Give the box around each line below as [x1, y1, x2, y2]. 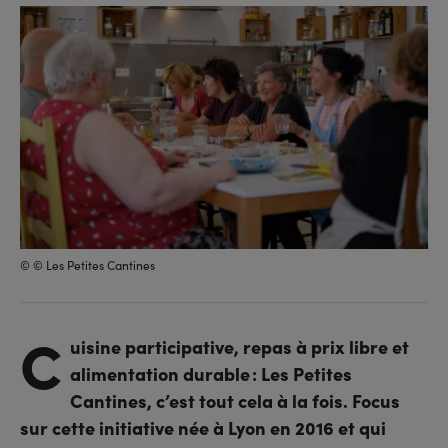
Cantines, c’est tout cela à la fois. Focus [70, 388, 400, 413]
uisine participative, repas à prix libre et [70, 334, 409, 359]
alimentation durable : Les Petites [70, 361, 352, 386]
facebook [32, 11, 136, 45]
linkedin [58, 11, 144, 45]
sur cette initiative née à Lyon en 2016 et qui [20, 415, 386, 440]
